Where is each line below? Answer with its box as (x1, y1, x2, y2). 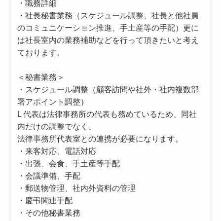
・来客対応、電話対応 (17, 147, 96, 156)
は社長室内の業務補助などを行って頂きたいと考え (17, 36, 199, 45)
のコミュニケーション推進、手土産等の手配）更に (17, 24, 199, 33)
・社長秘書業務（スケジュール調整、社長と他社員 (17, 11, 199, 20)
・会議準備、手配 (17, 172, 80, 181)
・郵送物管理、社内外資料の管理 (17, 184, 136, 193)
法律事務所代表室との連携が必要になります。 (17, 135, 183, 144)
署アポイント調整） (17, 98, 88, 107)
